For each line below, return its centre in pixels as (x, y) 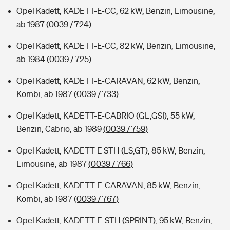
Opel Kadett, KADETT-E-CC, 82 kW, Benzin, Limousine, (116, 46)
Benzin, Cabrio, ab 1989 (60, 129)
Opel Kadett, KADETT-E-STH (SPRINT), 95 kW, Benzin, (114, 220)
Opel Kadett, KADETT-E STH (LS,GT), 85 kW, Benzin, (111, 150)
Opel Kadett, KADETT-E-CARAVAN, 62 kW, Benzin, (108, 81)
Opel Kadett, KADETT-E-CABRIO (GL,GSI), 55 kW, (106, 116)
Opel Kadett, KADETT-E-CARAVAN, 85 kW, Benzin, (109, 185)
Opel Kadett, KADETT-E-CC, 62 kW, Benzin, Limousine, (116, 11)
